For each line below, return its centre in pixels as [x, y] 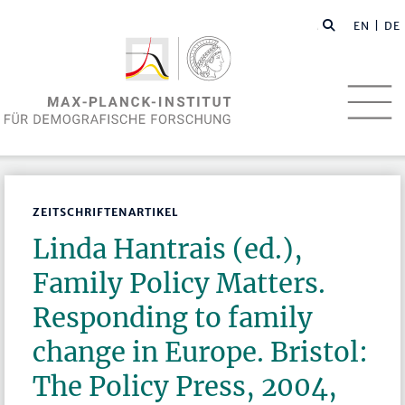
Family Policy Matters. [179, 284]
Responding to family [173, 318]
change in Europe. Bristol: [201, 353]
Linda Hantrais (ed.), [168, 250]
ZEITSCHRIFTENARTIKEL [106, 212]
